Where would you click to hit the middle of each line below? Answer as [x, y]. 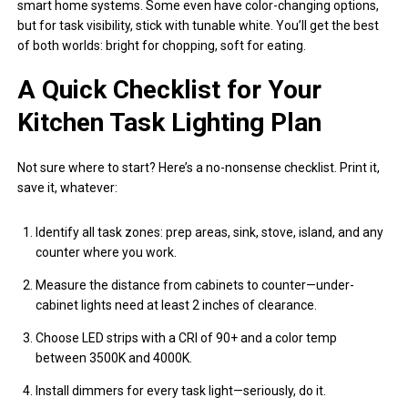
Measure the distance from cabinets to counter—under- [195, 285]
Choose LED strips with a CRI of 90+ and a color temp [187, 337]
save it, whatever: [68, 187]
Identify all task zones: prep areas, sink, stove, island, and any [210, 232]
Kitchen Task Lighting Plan [170, 122]
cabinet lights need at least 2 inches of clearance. [177, 305]
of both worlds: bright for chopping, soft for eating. [162, 45]
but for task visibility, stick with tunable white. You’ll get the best [199, 25]
